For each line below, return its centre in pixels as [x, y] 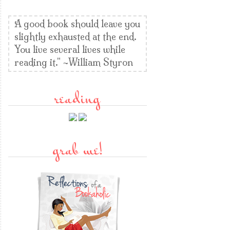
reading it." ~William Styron [74, 62]
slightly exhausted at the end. [75, 37]
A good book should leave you [77, 24]
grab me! [78, 151]
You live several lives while [70, 50]
